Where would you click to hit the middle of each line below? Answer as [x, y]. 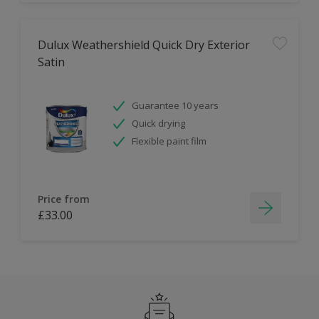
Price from [64, 199]
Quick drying [158, 123]
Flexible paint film [169, 141]
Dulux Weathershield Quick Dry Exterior [144, 45]
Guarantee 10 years [175, 105]
